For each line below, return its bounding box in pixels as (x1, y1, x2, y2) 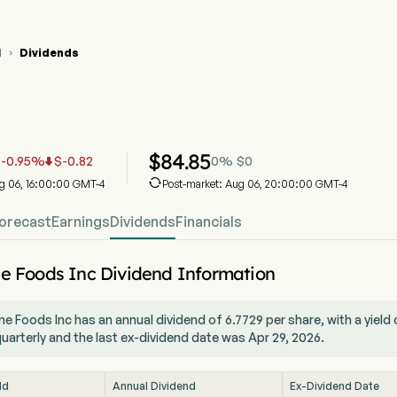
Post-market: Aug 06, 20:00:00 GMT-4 (162, 177, 348, 191)
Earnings (51, 213, 110, 230)
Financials (175, 213, 242, 230)
